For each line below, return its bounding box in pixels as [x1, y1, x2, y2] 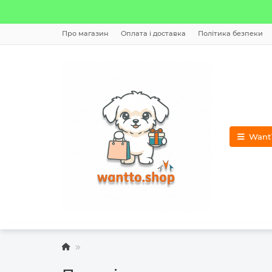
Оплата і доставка [121, 29, 186, 38]
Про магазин [62, 29, 109, 38]
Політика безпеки [198, 29, 263, 38]
